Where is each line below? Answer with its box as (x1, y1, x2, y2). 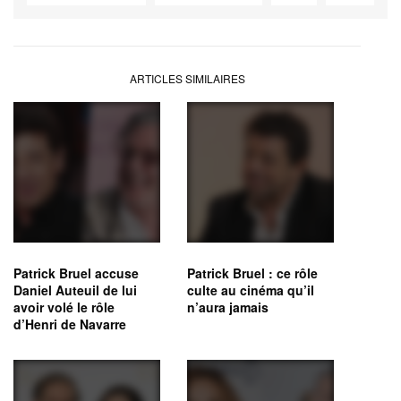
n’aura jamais (187, 297, 269, 316)
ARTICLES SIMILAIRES (129, 70, 245, 86)
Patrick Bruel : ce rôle (187, 263, 318, 282)
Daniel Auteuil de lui (13, 280, 137, 299)
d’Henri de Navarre (13, 314, 126, 333)
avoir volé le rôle (13, 297, 115, 316)
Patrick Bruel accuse (13, 263, 139, 282)
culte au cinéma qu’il (187, 280, 314, 299)
